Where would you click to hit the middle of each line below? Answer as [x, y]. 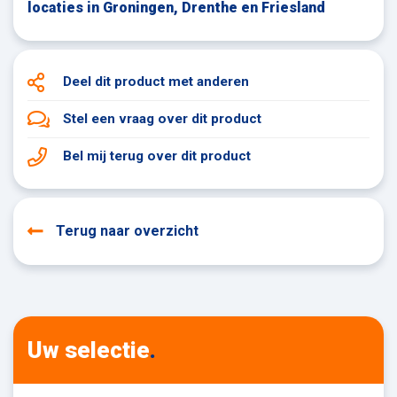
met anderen [209, 82]
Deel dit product [116, 82]
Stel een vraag [110, 119]
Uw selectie [89, 350]
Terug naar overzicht [127, 231]
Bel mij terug [105, 156]
